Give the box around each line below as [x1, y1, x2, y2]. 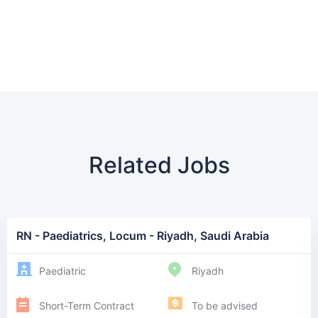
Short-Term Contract [39, 299, 134, 312]
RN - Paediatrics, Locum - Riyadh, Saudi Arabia [16, 229, 269, 243]
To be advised [191, 299, 258, 312]
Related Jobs [88, 151, 230, 179]
